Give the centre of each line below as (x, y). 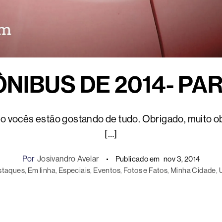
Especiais (74, 170)
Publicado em (138, 159)
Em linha (42, 170)
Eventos (107, 170)
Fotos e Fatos (145, 170)
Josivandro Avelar (68, 159)
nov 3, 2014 (182, 159)
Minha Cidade (193, 170)
